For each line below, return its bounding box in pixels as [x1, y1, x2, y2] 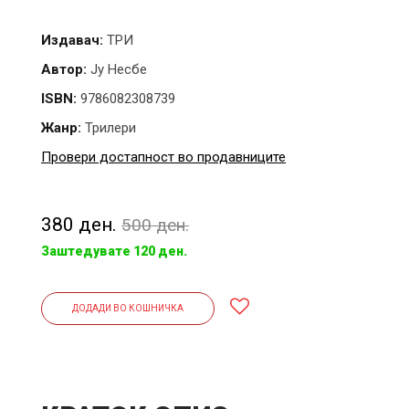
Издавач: [41, 31, 103, 48]
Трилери [85, 119, 136, 136]
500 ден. [121, 214, 189, 236]
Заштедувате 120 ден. [41, 243, 187, 258]
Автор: [41, 60, 87, 78]
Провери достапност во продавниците [41, 148, 286, 165]
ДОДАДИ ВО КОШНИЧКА [72, 302, 184, 313]
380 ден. [41, 213, 121, 236]
